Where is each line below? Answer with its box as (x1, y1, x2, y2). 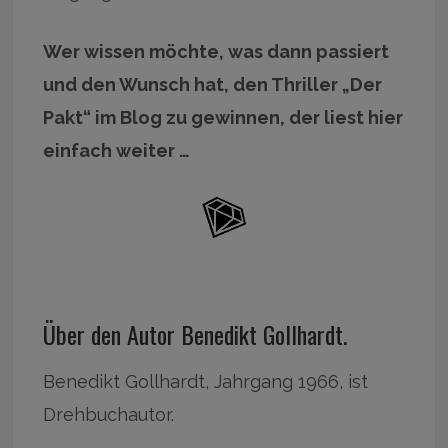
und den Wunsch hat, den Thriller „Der (43, 73, 383, 95)
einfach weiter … (43, 139, 195, 161)
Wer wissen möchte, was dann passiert (43, 40, 390, 62)
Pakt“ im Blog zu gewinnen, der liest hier (43, 106, 404, 128)
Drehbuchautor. (43, 403, 175, 425)
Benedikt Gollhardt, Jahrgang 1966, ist (43, 370, 369, 392)
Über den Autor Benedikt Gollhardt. (43, 315, 348, 352)
